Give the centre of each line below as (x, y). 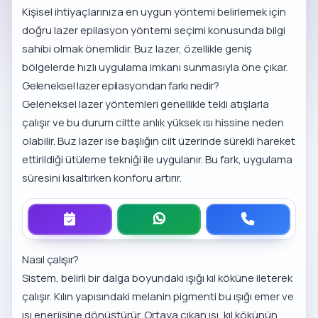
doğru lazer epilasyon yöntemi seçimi (114, 31)
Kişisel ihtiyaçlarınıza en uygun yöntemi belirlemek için (154, 12)
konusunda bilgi (246, 31)
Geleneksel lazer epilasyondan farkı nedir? (121, 86)
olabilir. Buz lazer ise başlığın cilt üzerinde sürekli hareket (159, 141)
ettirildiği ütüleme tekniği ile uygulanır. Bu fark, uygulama (158, 160)
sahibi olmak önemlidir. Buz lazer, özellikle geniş (137, 49)
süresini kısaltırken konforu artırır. (102, 178)
